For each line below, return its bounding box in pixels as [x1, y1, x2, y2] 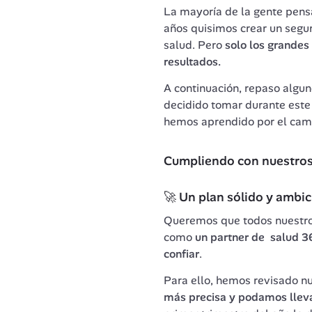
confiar [163, 246, 199, 261]
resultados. [163, 54, 221, 69]
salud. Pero [163, 37, 225, 52]
